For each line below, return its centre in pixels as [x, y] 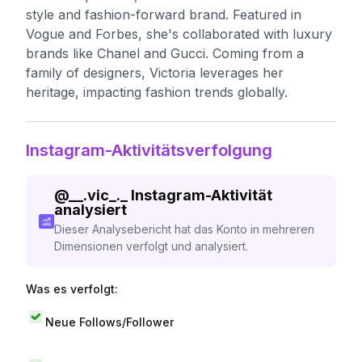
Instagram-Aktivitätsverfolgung [149, 150]
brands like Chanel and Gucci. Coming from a [165, 53]
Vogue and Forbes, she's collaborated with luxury [179, 34]
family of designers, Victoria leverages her [155, 73]
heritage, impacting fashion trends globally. [157, 92]
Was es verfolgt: [72, 289]
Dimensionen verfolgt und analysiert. [151, 246]
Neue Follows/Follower [109, 322]
